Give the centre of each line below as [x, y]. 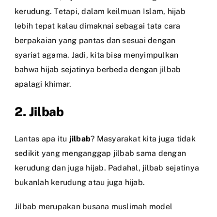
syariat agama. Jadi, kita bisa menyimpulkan [97, 55]
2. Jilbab [39, 111]
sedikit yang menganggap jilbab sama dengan [101, 153]
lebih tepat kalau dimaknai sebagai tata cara [98, 26]
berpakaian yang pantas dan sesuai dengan [95, 40]
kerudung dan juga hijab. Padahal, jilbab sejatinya [107, 168]
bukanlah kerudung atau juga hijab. [80, 182]
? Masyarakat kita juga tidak [143, 139]
